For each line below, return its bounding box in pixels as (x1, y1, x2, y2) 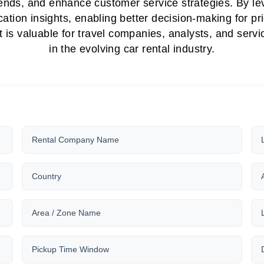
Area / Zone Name (32, 208, 101, 218)
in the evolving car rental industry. (49, 43, 215, 55)
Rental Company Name (32, 135, 119, 145)
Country (32, 171, 61, 181)
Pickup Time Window (32, 245, 109, 255)
